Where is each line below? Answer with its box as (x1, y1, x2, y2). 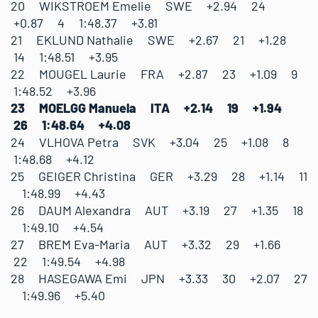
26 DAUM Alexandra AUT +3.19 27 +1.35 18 (11, 202, 303, 218)
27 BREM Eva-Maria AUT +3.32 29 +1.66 (11, 236, 289, 252)
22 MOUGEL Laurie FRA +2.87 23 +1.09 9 (11, 66, 306, 82)
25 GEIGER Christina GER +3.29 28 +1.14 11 (11, 168, 307, 184)
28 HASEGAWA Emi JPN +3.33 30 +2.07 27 (11, 270, 307, 286)
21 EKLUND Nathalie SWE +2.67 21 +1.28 (11, 32, 295, 48)
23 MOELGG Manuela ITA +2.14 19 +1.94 (11, 100, 290, 116)
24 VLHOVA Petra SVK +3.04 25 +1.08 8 (11, 134, 297, 150)
